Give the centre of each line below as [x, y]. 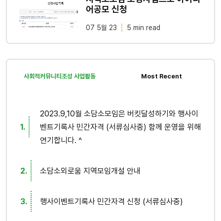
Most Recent [161, 76]
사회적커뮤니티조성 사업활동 [59, 76]
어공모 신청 [106, 9]
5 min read [144, 28]
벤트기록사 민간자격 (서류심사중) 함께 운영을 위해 [120, 127]
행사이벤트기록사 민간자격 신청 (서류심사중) [111, 201]
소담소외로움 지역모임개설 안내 [90, 171]
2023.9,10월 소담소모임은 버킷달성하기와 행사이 [119, 113]
